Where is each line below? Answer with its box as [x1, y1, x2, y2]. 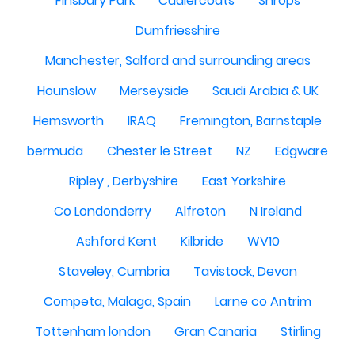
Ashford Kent [75, 232, 157, 251]
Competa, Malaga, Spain [44, 292, 191, 311]
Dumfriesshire [135, 21, 220, 40]
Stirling [280, 323, 321, 342]
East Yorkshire [202, 172, 286, 191]
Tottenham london [34, 323, 151, 342]
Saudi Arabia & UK [212, 82, 319, 101]
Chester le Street [107, 142, 212, 161]
